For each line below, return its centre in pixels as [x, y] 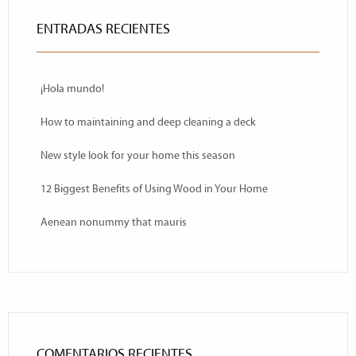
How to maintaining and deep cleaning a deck [148, 122]
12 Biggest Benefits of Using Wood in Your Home [154, 189]
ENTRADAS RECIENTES [103, 29]
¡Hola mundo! [72, 89]
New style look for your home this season [138, 155]
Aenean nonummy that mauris [114, 222]
